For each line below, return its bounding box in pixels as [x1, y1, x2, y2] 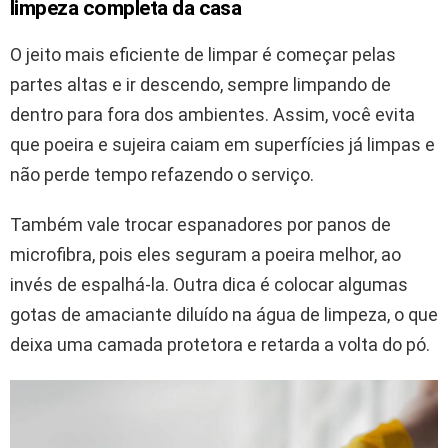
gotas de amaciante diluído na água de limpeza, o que [10, 303, 438, 325]
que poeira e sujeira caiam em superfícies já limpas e [10, 133, 435, 155]
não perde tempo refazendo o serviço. [10, 163, 314, 185]
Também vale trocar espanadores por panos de [10, 213, 391, 235]
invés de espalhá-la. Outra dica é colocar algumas [10, 273, 408, 295]
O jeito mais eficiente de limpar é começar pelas [10, 43, 396, 65]
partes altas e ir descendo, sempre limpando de [10, 73, 391, 95]
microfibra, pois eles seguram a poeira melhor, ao [10, 243, 401, 265]
